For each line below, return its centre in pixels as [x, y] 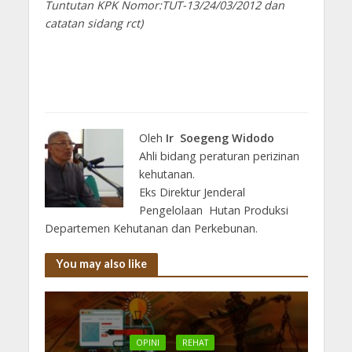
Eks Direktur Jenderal [192, 192]
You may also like [101, 263]
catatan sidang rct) [93, 23]
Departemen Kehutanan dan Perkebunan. [152, 228]
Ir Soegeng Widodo [218, 137]
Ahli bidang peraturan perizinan [219, 156]
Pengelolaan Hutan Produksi [213, 210]
